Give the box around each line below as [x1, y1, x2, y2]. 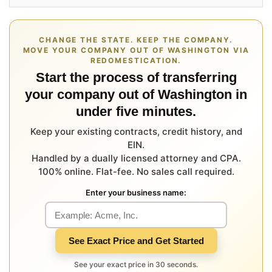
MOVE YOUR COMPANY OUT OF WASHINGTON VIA [22, 46, 250, 55]
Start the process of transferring [35, 70, 237, 85]
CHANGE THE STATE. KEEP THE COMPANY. [38, 35, 234, 44]
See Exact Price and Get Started [68, 236, 204, 246]
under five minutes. [76, 104, 196, 119]
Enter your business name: [86, 188, 186, 197]
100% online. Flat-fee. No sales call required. [38, 166, 234, 177]
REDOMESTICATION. [90, 56, 182, 65]
